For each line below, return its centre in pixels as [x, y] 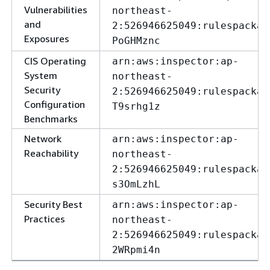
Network [43, 139]
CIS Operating [55, 61]
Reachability [51, 153]
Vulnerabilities [56, 10]
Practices [45, 219]
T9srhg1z [136, 106]
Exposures [47, 39]
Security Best [53, 204]
